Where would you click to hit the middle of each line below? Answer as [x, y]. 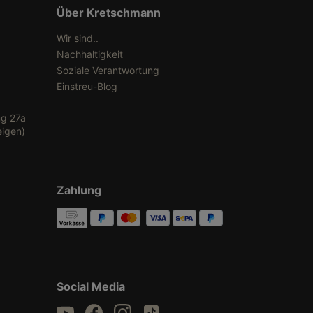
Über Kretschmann [109, 13]
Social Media [91, 286]
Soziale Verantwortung [108, 70]
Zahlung [79, 190]
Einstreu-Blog [87, 86]
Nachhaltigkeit [90, 54]
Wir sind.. [78, 38]
